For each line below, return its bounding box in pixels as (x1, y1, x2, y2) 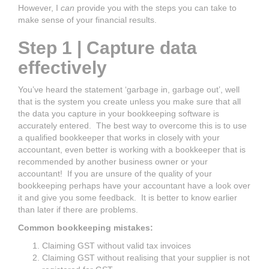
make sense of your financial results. (18, 14, 157, 25)
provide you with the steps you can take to (74, 2, 237, 13)
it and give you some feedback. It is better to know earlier (18, 192, 237, 202)
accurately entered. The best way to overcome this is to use (18, 120, 247, 130)
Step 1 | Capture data (18, 37, 197, 58)
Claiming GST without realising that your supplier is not (42, 252, 250, 262)
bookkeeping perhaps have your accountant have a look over (18, 180, 250, 190)
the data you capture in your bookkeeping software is (18, 108, 219, 118)
